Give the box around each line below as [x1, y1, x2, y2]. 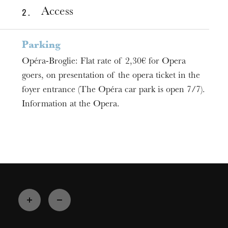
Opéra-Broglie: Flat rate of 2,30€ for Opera [22, 58, 186, 67]
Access [41, 7, 73, 19]
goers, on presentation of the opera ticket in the [22, 72, 201, 81]
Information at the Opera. [22, 100, 120, 109]
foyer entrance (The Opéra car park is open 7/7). [22, 86, 206, 95]
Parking [22, 41, 61, 51]
